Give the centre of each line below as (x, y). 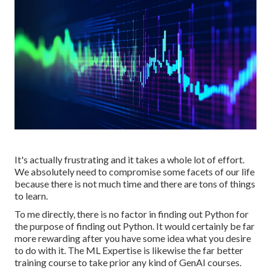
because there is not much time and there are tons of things (135, 184)
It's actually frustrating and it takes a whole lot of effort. (129, 160)
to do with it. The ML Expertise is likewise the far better (129, 250)
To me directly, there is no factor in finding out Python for (132, 214)
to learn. (31, 196)
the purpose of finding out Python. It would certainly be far (135, 226)
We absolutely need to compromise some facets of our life (135, 172)
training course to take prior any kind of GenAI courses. (128, 263)
